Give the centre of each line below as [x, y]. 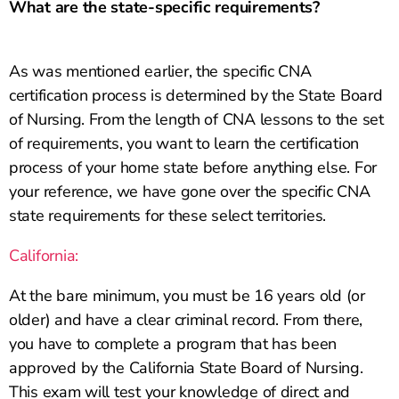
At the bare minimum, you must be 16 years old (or [187, 296]
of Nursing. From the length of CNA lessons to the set [196, 120]
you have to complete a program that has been [173, 344]
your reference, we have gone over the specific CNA [190, 192]
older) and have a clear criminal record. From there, [186, 320]
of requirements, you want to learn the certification [184, 144]
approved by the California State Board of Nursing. [186, 368]
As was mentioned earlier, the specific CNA [160, 72]
